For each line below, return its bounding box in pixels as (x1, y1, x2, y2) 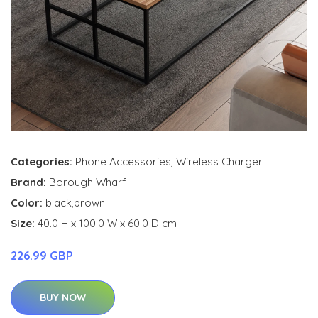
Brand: (11, 175, 49, 189)
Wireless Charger (176, 155, 263, 168)
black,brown (45, 196, 105, 209)
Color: (11, 196, 45, 209)
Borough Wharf (49, 175, 126, 189)
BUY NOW (40, 291, 86, 304)
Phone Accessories (75, 155, 171, 168)
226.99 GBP (11, 248, 73, 263)
